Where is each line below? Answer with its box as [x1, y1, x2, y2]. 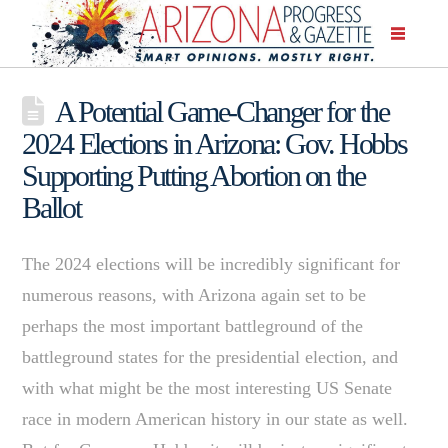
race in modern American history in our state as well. [22, 408, 409, 429]
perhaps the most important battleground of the [22, 315, 364, 336]
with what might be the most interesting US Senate [22, 377, 393, 398]
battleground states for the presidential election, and [22, 346, 399, 367]
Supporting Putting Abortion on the [22, 158, 365, 192]
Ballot [22, 190, 81, 224]
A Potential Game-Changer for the [54, 94, 389, 128]
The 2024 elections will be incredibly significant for [22, 253, 401, 274]
